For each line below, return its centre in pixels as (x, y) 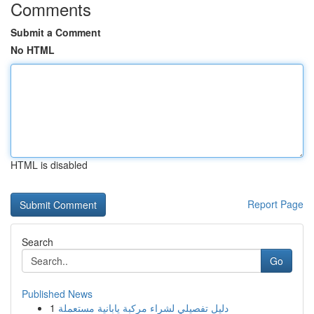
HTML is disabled (49, 165)
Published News (57, 294)
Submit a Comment (56, 32)
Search (37, 242)
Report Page (275, 204)
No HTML (33, 50)
